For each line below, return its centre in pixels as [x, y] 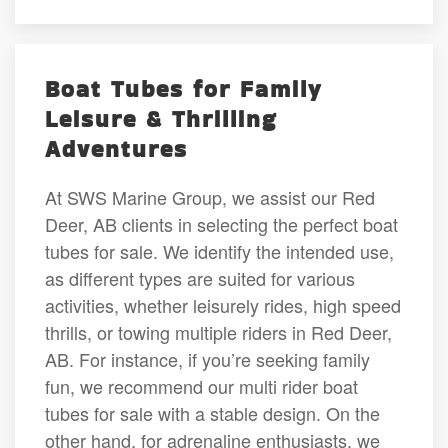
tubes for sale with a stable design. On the [212, 412]
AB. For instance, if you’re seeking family [207, 358]
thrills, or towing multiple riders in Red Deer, [218, 331]
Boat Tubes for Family [183, 88]
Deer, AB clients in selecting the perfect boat [221, 223]
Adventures [116, 148]
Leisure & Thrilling [161, 118]
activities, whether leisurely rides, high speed [223, 304]
